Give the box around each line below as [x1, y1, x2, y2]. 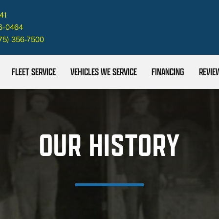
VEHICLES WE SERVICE [70, 65, 137, 78]
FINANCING [151, 65, 184, 78]
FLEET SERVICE [11, 65, 56, 78]
